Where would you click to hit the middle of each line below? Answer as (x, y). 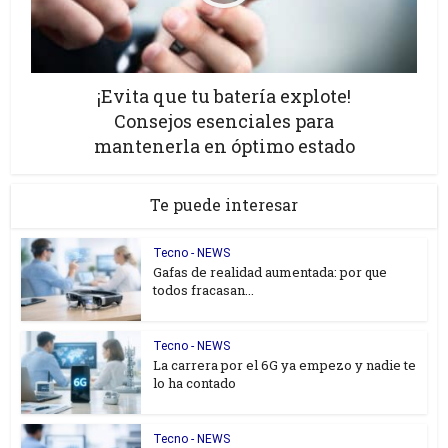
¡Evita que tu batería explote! (224, 96)
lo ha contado (195, 382)
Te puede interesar (224, 205)
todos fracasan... (204, 290)
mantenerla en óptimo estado (224, 146)
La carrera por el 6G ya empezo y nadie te (285, 364)
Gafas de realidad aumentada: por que (270, 272)
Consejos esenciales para (224, 121)
